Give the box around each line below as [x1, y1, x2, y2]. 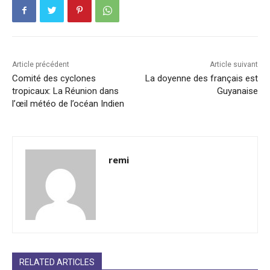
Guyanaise [216, 86, 258, 97]
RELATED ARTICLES [19, 257, 95, 268]
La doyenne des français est [145, 73, 258, 84]
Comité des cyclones [12, 73, 96, 84]
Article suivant [209, 60, 258, 69]
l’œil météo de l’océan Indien [12, 98, 124, 110]
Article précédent [12, 60, 69, 69]
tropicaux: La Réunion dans [12, 86, 119, 97]
